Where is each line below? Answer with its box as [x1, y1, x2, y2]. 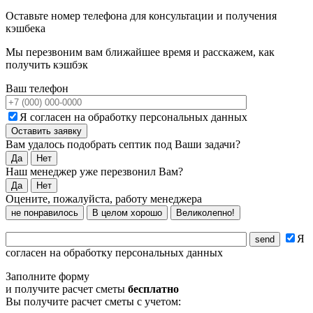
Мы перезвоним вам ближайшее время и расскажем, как [6, 46, 275, 59]
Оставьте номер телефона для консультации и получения [6, 10, 277, 22]
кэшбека [6, 22, 45, 35]
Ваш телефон [6, 82, 68, 95]
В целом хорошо [92, 208, 162, 219]
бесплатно [128, 283, 179, 296]
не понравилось [11, 208, 78, 219]
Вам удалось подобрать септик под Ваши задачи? [6, 138, 240, 151]
